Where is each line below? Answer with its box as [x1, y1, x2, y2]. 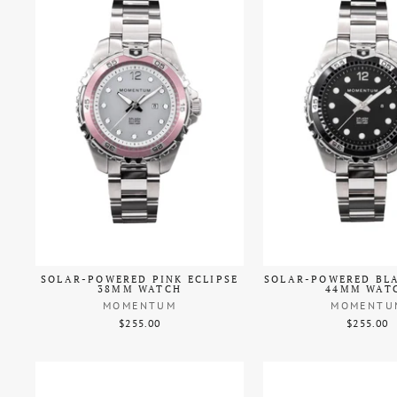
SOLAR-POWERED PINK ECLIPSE [40, 273, 239, 286]
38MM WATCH [97, 283, 183, 296]
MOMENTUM [102, 299, 177, 313]
